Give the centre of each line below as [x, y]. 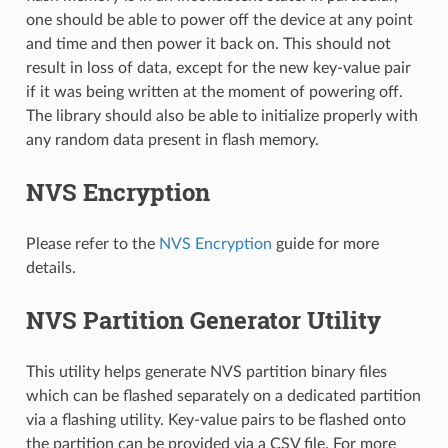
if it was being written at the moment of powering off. [214, 91]
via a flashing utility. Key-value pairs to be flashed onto [215, 419]
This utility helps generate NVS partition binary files [206, 371]
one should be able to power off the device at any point [219, 19]
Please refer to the [92, 243]
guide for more [325, 243]
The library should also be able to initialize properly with [221, 115]
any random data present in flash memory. [172, 139]
